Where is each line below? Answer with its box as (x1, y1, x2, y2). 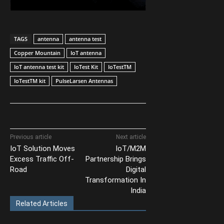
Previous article (10, 133, 51, 141)
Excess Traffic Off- (10, 154, 74, 164)
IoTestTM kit (14, 77, 45, 85)
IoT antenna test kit (14, 63, 64, 71)
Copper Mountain (14, 49, 60, 57)
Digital (125, 165, 146, 174)
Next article (115, 133, 146, 141)
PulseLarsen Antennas (55, 77, 113, 85)
